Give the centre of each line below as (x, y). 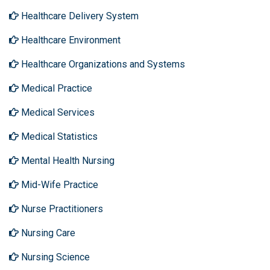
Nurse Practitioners (61, 209)
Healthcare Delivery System (79, 16)
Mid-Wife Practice (58, 185)
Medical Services (57, 112)
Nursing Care (47, 233)
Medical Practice (55, 88)
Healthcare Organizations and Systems (102, 64)
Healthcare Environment (70, 40)
